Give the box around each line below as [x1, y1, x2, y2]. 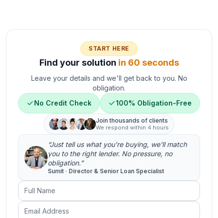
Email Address [18, 201, 70, 211]
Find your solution [39, 57, 116, 68]
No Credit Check [34, 99, 91, 107]
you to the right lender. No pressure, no [48, 149, 172, 158]
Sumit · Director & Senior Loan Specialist [48, 167, 164, 175]
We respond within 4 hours [96, 124, 169, 131]
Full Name [18, 181, 55, 191]
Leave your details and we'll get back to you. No [31, 74, 187, 82]
